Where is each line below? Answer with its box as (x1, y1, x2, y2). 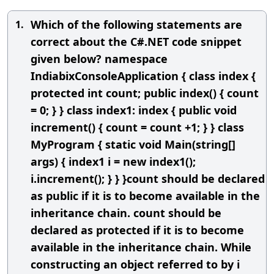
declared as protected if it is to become (31, 223, 244, 237)
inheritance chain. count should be (31, 206, 221, 220)
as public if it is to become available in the (31, 188, 260, 203)
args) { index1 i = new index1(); (31, 154, 196, 169)
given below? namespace (31, 51, 168, 66)
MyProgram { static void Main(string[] (31, 137, 235, 152)
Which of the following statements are (31, 17, 242, 32)
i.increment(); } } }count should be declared (31, 171, 265, 186)
